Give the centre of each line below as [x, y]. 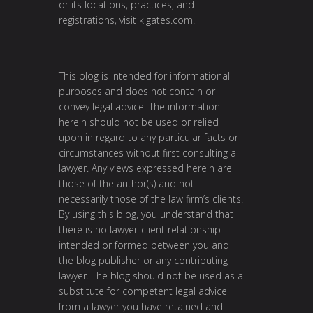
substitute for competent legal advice [143, 291]
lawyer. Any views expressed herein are [145, 168]
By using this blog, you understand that [146, 214]
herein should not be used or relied [139, 122]
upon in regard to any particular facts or [148, 137]
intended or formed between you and [144, 245]
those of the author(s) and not [126, 183]
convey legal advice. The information [139, 106]
